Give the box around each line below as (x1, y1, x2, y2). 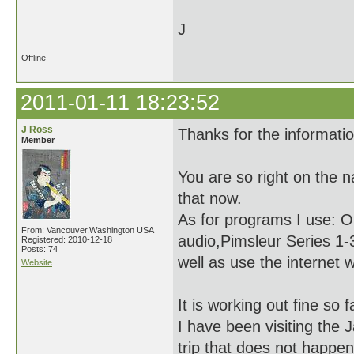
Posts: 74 (21, 244, 58, 254)
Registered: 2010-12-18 (21, 235, 112, 244)
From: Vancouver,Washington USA (21, 225, 154, 235)
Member (21, 135, 55, 145)
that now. (178, 190, 242, 207)
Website (21, 258, 52, 267)
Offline (21, 53, 46, 62)
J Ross (21, 124, 53, 135)
